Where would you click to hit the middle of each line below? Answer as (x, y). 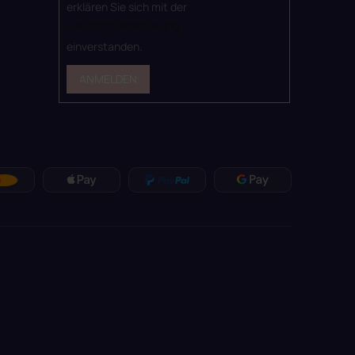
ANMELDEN (108, 79)
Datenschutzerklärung (122, 25)
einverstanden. (104, 47)
